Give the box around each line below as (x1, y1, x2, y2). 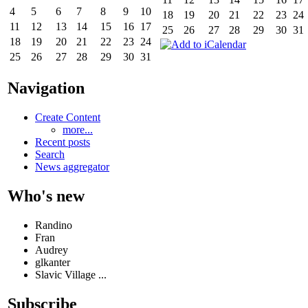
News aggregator (35, 160, 109, 173)
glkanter (35, 256, 70, 268)
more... (63, 123, 93, 135)
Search (35, 148, 65, 160)
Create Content (35, 111, 100, 123)
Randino (35, 219, 72, 231)
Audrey (35, 243, 68, 256)
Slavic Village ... (35, 268, 107, 280)
